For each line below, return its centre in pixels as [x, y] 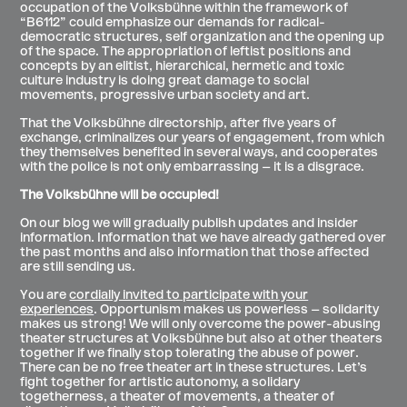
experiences [57, 311]
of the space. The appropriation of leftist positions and [186, 53]
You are [45, 296]
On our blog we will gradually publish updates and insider [189, 224]
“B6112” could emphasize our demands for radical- [173, 24]
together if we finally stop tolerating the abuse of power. [190, 354]
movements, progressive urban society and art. [165, 96]
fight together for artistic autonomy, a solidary [160, 383]
